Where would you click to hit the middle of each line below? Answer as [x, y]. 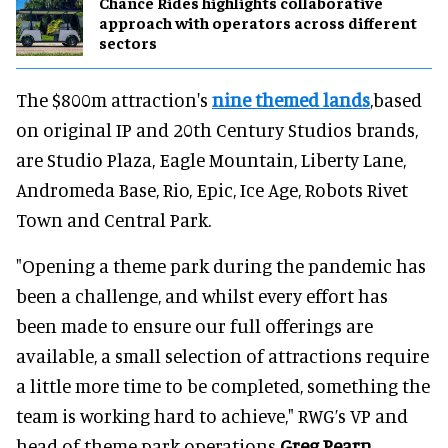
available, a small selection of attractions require [222, 355]
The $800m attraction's [114, 99]
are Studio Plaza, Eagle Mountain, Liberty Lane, [211, 159]
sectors [128, 42]
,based [396, 99]
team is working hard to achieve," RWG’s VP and [212, 415]
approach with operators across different [258, 22]
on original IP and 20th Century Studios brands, [217, 129]
